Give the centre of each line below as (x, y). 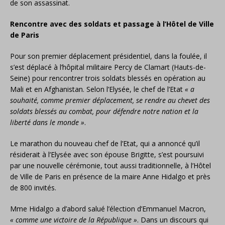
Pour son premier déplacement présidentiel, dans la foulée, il (108, 56)
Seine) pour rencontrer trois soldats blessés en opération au (108, 78)
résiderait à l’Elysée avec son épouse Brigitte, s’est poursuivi (107, 154)
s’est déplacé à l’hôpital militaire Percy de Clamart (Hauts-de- (108, 67)
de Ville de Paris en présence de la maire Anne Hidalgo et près (110, 177)
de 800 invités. (33, 188)
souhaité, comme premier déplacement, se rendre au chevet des (110, 100)
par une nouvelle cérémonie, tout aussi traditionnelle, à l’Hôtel (110, 165)
